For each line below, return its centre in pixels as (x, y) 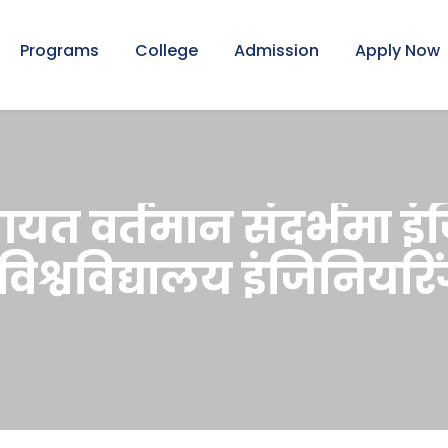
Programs (59, 50)
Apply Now (397, 50)
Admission (276, 50)
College (166, 50)
